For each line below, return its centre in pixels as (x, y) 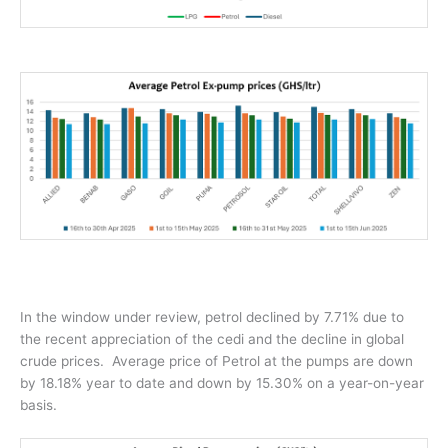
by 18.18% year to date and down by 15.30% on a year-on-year (222, 382)
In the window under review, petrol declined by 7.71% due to (212, 316)
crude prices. (62, 360)
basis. (38, 404)
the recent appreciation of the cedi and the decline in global (212, 338)
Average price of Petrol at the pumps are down (262, 360)
